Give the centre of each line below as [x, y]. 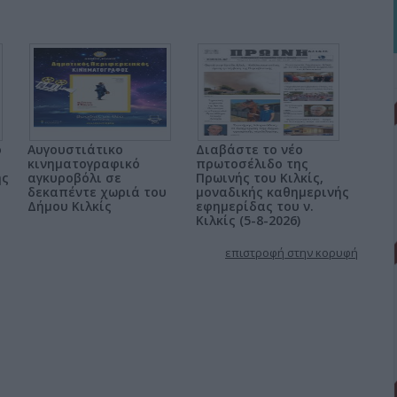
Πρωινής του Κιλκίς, [260, 178]
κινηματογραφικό [84, 163]
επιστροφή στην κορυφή [292, 253]
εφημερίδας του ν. [255, 206]
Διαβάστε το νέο [249, 149]
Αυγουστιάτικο [75, 149]
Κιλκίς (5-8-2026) [248, 220]
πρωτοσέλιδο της [252, 163]
